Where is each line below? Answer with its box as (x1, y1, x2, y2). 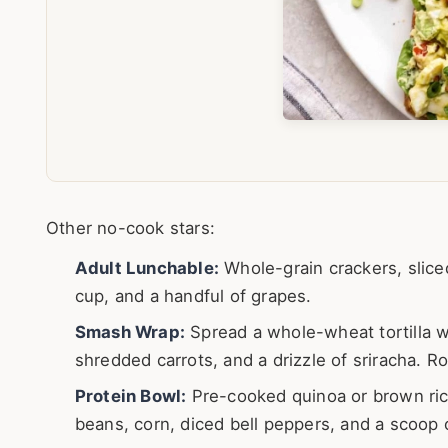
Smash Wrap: (74, 322, 185, 343)
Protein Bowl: (74, 386, 187, 407)
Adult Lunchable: (74, 258, 219, 279)
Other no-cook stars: (46, 217, 215, 238)
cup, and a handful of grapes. (74, 286, 312, 307)
